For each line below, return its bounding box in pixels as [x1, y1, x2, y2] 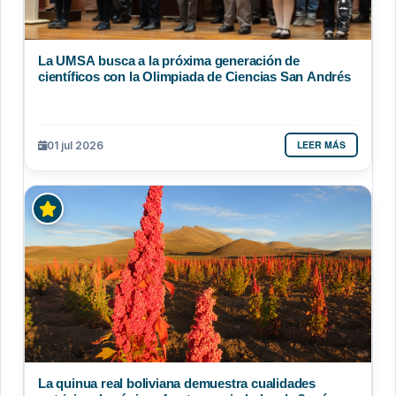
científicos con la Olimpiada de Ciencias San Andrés [38, 69, 351, 85]
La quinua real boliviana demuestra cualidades [38, 376, 316, 392]
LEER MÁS [297, 138, 346, 152]
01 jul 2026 [47, 138, 103, 152]
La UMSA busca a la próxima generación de [38, 53, 300, 69]
